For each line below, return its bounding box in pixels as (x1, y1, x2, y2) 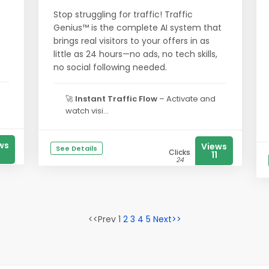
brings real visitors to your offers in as (53, 35, 210, 47)
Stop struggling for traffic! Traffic (53, 8, 193, 20)
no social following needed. (53, 61, 167, 73)
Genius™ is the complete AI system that (53, 22, 222, 34)
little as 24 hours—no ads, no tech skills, (53, 48, 217, 60)
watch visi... (65, 105, 109, 116)
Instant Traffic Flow (75, 93, 157, 104)
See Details (56, 144, 97, 153)
